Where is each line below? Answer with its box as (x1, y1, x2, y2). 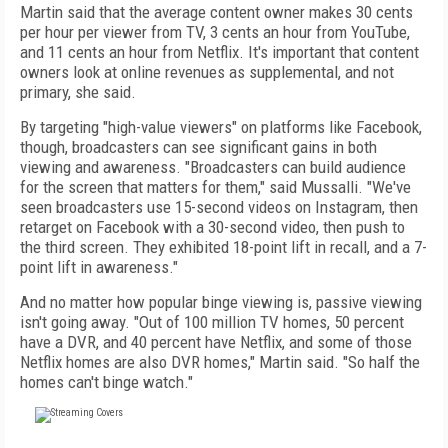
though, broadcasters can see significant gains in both (20, 137, 377, 157)
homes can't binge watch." (20, 372, 193, 392)
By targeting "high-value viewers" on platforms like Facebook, (20, 117, 422, 137)
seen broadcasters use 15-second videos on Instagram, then (20, 197, 418, 217)
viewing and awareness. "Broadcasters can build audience (20, 157, 406, 177)
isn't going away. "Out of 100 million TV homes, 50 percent (20, 312, 404, 332)
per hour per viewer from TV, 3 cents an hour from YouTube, (20, 22, 410, 42)
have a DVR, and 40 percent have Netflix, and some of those (20, 332, 412, 352)
